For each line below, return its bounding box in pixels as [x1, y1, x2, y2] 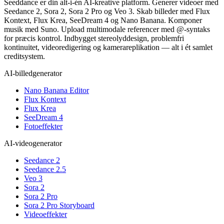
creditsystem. [4, 52, 45, 61]
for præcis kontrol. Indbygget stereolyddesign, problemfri [4, 34, 184, 43]
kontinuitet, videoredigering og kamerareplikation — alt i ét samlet [4, 43, 212, 52]
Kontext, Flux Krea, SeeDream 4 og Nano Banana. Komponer [4, 16, 202, 25]
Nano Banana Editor [24, 86, 89, 95]
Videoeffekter [24, 210, 67, 219]
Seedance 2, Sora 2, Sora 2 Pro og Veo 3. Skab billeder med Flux [4, 7, 210, 16]
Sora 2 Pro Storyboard [24, 201, 94, 210]
